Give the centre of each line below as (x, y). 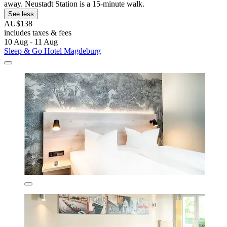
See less (21, 14)
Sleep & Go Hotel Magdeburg (52, 51)
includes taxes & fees (38, 32)
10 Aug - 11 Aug (31, 42)
